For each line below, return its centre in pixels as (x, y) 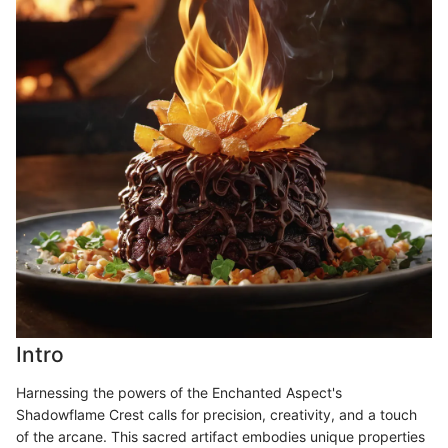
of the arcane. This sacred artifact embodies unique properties (220, 436)
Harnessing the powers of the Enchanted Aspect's (179, 392)
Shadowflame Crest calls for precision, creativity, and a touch (216, 414)
